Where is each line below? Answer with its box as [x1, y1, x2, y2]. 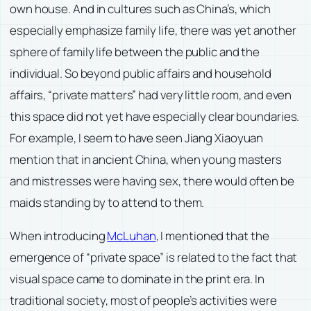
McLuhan [107, 228, 156, 244]
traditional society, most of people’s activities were [10, 292, 277, 309]
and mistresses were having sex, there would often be [10, 173, 294, 190]
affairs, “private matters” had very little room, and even [10, 87, 292, 103]
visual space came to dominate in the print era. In [10, 271, 264, 287]
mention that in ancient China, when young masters [10, 151, 283, 168]
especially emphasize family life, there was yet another [10, 22, 296, 39]
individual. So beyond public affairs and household [10, 65, 271, 82]
